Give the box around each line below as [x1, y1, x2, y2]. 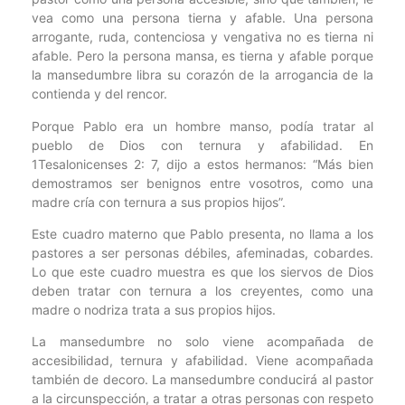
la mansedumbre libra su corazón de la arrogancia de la [32, 67, 373, 83]
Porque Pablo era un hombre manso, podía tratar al [32, 118, 373, 134]
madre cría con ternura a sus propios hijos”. [32, 193, 286, 210]
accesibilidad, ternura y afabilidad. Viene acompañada [32, 353, 373, 369]
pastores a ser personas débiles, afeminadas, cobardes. [32, 245, 373, 261]
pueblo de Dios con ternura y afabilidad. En [32, 137, 373, 153]
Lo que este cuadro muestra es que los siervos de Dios [32, 264, 373, 280]
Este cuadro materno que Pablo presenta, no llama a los [32, 226, 373, 242]
